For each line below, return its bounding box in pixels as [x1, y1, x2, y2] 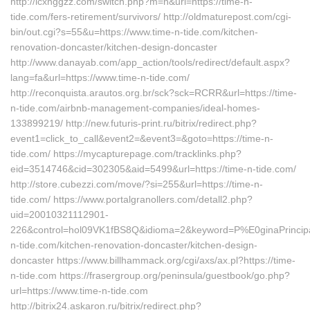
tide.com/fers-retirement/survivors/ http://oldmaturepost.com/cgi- [10, 11, 291, 22]
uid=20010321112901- [10, 209, 109, 220]
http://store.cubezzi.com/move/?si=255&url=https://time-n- [10, 179, 263, 190]
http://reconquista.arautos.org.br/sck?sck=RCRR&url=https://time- [10, 87, 297, 98]
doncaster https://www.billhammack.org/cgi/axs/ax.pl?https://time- [10, 255, 295, 266]
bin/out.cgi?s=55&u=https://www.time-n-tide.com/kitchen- [10, 26, 258, 37]
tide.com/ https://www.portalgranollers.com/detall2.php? [10, 194, 253, 205]
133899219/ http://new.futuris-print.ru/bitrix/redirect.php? [10, 118, 257, 129]
